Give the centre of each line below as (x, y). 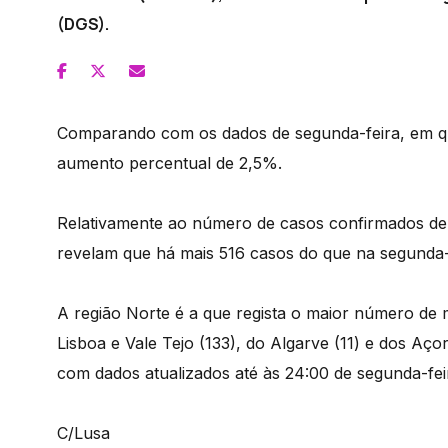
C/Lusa (83, 433)
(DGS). (83, 24)
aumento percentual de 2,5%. (169, 163)
